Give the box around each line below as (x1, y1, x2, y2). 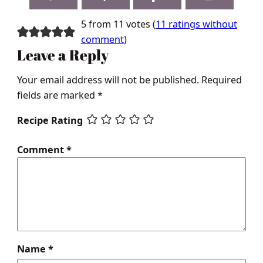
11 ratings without (155, 17, 237, 31)
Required (201, 73, 242, 87)
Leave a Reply (16, 44, 109, 65)
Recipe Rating (16, 114, 83, 127)
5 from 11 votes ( (80, 17, 156, 31)
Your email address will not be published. (16, 73, 199, 87)
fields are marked (16, 89, 97, 102)
